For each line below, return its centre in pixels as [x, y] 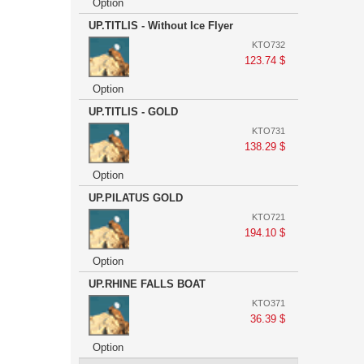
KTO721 [269, 217]
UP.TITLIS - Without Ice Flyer [161, 26]
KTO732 [269, 45]
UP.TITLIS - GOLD [133, 112]
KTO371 [269, 303]
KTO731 [269, 131]
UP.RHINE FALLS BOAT [147, 284]
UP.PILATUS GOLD [136, 198]
